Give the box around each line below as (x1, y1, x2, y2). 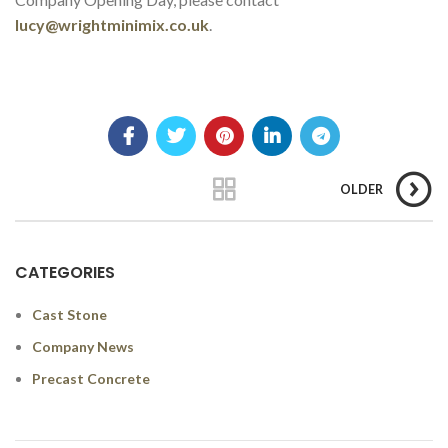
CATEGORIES (15, 260, 115, 284)
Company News (32, 337, 134, 355)
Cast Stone (32, 305, 107, 323)
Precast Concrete (32, 369, 150, 387)
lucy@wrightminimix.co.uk (15, 14, 209, 34)
